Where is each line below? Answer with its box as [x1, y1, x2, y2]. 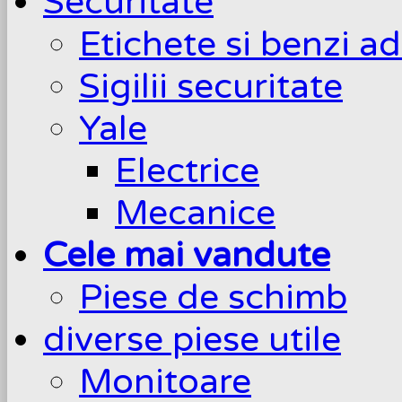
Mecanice [115, 191, 275, 234]
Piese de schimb [79, 275, 347, 319]
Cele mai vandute [43, 233, 330, 276]
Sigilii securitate [79, 65, 343, 108]
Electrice [115, 149, 259, 192]
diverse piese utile [43, 318, 341, 361]
